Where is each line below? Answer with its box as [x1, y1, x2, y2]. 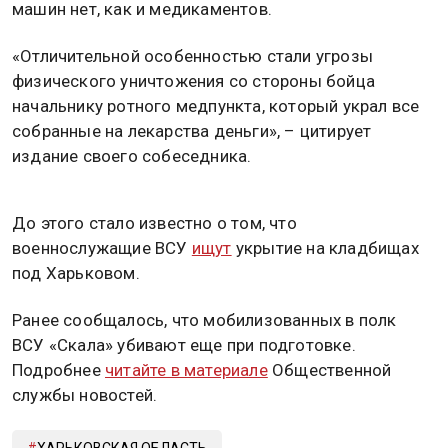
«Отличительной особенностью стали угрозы [12, 45, 373, 66]
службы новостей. [12, 385, 158, 406]
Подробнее [12, 360, 105, 381]
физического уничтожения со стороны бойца [12, 70, 375, 91]
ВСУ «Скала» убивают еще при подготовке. [12, 335, 356, 356]
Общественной [267, 360, 392, 381]
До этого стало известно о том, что [12, 212, 297, 233]
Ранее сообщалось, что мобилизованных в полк [12, 310, 397, 331]
